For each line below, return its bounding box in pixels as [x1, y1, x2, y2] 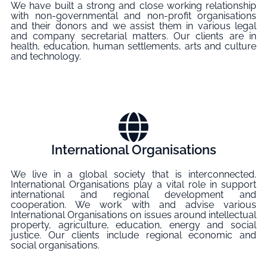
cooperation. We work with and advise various [11, 199, 256, 211]
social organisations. [11, 240, 100, 252]
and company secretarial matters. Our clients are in [11, 30, 256, 42]
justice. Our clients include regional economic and [11, 229, 256, 241]
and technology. [11, 50, 81, 62]
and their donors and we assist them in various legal [11, 20, 256, 32]
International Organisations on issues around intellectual [11, 209, 256, 221]
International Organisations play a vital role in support [11, 179, 256, 191]
